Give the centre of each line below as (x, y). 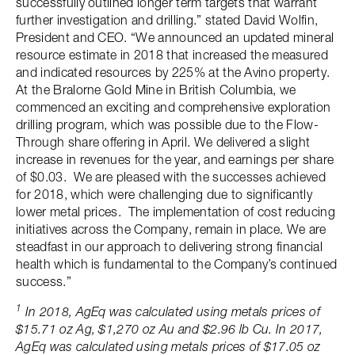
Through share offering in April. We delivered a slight (163, 142)
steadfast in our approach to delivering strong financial (169, 246)
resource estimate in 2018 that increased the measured (172, 55)
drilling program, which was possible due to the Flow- (167, 124)
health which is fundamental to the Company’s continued (177, 264)
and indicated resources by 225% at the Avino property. (173, 72)
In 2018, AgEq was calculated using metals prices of (171, 311)
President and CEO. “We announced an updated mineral (175, 37)
